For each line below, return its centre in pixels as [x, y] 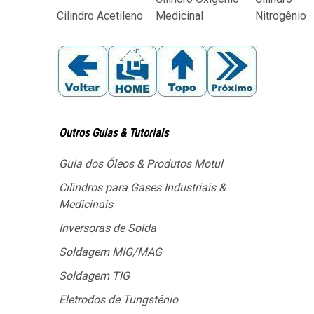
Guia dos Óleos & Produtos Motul [141, 164]
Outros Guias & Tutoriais [114, 133]
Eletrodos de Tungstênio [118, 300]
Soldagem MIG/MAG [110, 252]
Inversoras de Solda [108, 228]
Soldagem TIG [94, 276]
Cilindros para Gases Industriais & [142, 187]
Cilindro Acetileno [100, 16]
